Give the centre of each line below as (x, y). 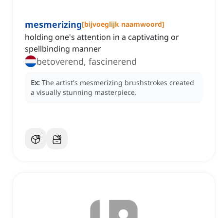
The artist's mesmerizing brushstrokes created (118, 83)
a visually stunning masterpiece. (84, 92)
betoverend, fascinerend (87, 62)
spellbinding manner (63, 49)
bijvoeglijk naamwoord (123, 24)
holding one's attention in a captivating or (102, 37)
